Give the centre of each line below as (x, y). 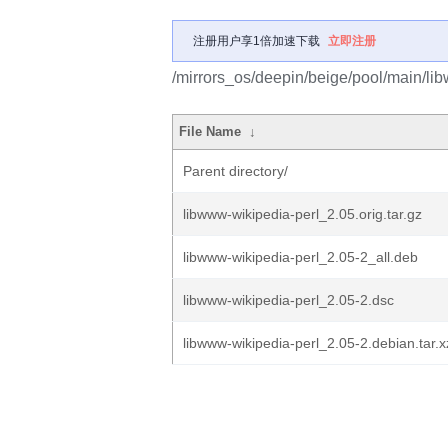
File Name (210, 131)
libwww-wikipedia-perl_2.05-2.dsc (288, 300)
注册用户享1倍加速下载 (256, 41)
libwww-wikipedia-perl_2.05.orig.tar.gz (302, 214)
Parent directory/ (235, 171)
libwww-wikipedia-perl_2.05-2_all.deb (300, 257)
